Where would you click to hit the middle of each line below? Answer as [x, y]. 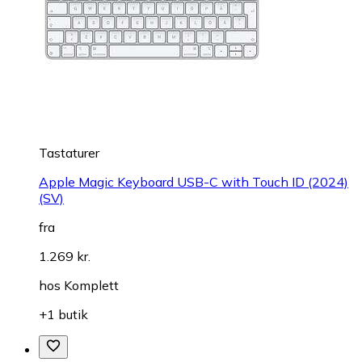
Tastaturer [69, 153]
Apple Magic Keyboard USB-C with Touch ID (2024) [194, 182]
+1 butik [63, 315]
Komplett [91, 286]
